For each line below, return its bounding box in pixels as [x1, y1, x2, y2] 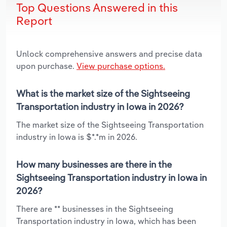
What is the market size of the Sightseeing [16, 87, 190, 99]
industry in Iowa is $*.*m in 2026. [16, 131, 137, 142]
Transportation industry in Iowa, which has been [16, 215, 196, 226]
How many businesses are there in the [16, 158, 172, 170]
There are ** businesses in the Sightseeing [16, 203, 173, 214]
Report [16, 13, 52, 28]
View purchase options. [77, 60, 165, 71]
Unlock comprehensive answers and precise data [16, 48, 202, 59]
